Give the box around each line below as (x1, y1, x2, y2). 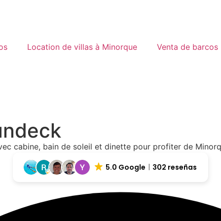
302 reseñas (152, 162, 197, 172)
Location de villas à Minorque (27, 42, 137, 52)
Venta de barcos (157, 42, 218, 52)
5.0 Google (106, 162, 146, 172)
